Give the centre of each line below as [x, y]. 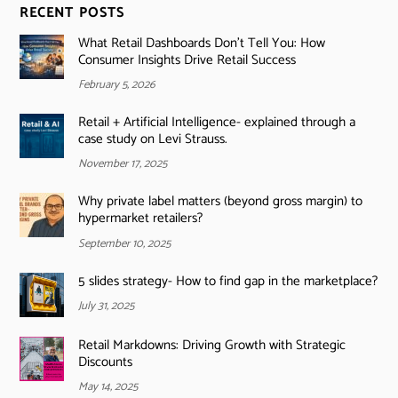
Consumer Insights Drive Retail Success [187, 60]
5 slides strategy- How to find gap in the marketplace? [227, 281]
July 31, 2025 [106, 306]
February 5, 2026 [116, 85]
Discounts [105, 362]
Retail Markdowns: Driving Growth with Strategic [211, 346]
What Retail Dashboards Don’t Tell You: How [201, 44]
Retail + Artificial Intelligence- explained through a [216, 123]
